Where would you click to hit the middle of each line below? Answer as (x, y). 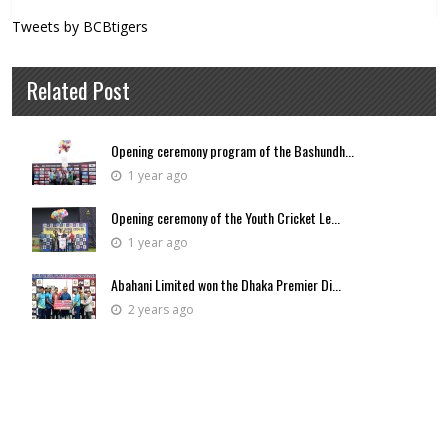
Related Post (78, 90)
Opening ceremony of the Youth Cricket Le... (225, 218)
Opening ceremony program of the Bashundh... (232, 151)
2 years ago (159, 310)
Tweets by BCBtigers (80, 27)
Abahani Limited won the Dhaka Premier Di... (226, 285)
